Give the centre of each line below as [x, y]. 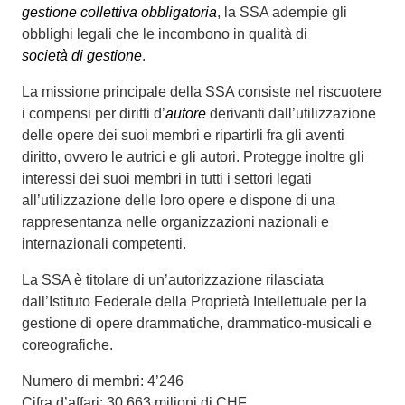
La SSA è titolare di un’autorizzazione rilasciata [173, 280]
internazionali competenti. [104, 244]
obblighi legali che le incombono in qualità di [165, 34]
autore [186, 113]
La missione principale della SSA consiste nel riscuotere [202, 92]
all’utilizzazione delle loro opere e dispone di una [179, 200]
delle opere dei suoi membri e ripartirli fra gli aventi [183, 135]
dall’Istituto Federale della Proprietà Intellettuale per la [194, 301]
